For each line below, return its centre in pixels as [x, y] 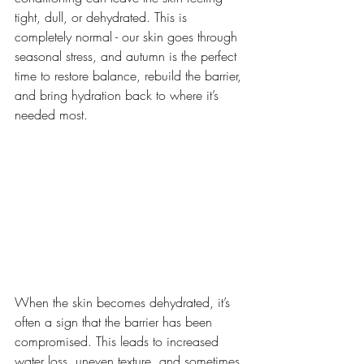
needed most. [51, 115]
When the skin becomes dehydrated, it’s [124, 302]
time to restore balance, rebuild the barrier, [130, 76]
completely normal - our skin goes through [128, 37]
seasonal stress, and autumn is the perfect [128, 56]
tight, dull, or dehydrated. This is [103, 17]
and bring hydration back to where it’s [119, 95]
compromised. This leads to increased [119, 341]
